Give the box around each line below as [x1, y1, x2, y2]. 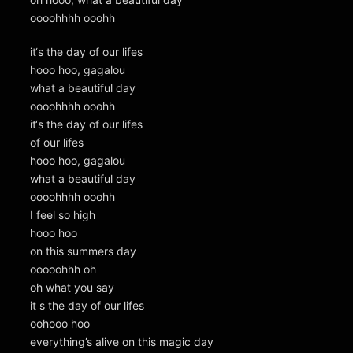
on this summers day [30, 244, 136, 258]
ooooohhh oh [30, 262, 96, 277]
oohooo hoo [30, 317, 90, 331]
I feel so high [30, 208, 95, 222]
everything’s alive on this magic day [30, 335, 214, 349]
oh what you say [30, 281, 114, 295]
